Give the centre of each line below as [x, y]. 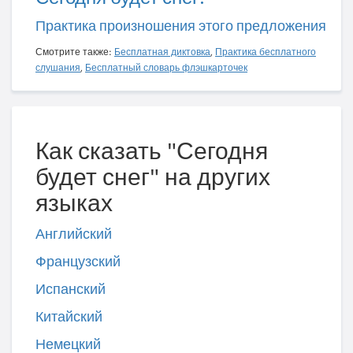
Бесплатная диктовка [162, 52]
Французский [78, 262]
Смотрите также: [75, 52]
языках [74, 203]
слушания [58, 68]
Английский [74, 234]
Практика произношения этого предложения [181, 26]
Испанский [71, 289]
